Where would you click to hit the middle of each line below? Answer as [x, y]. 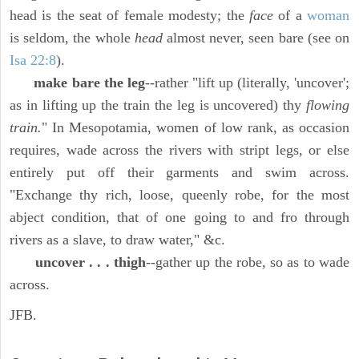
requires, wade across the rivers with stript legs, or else [179, 150]
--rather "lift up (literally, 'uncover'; [247, 83]
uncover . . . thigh [90, 262]
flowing [328, 105]
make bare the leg [89, 83]
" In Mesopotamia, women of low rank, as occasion [196, 128]
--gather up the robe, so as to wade [248, 262]
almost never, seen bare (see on [256, 38]
